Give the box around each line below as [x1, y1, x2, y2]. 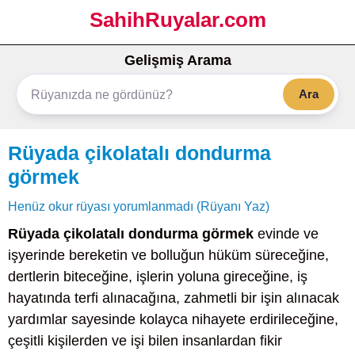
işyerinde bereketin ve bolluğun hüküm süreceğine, [8, 247, 329, 263]
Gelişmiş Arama [124, 52, 231, 68]
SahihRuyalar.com [89, 8, 266, 32]
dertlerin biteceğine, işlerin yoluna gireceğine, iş [8, 269, 307, 284]
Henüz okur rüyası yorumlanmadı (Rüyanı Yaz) [8, 199, 269, 213]
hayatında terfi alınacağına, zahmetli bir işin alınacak [8, 290, 339, 306]
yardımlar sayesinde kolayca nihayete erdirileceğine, [8, 311, 338, 327]
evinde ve [254, 226, 319, 242]
